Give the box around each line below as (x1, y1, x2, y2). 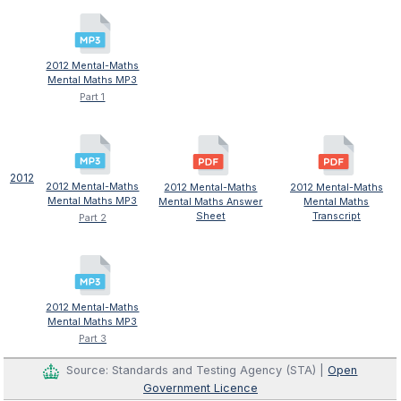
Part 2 (78, 212, 107, 225)
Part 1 (80, 91, 106, 104)
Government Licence (142, 380, 258, 395)
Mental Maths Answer (158, 196, 263, 209)
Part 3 (78, 333, 107, 346)
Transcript (311, 210, 361, 223)
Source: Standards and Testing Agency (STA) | (66, 363, 328, 378)
